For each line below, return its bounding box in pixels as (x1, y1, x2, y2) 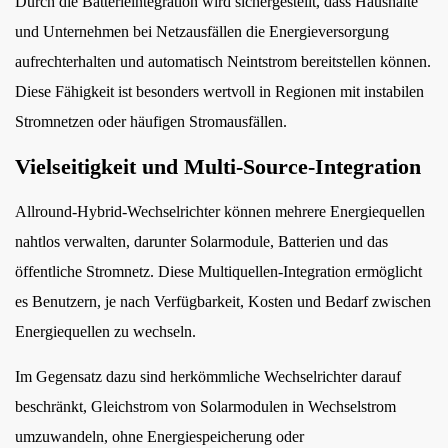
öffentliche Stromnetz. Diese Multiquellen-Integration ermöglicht (15, 263, 422, 280)
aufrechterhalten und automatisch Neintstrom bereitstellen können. (15, 53, 431, 70)
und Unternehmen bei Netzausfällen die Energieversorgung (15, 23, 389, 40)
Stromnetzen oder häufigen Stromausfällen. (15, 113, 287, 130)
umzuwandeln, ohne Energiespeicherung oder (15, 428, 304, 445)
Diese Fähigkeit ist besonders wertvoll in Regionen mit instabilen (15, 83, 424, 100)
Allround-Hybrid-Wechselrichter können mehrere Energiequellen (15, 203, 425, 220)
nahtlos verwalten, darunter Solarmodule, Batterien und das (15, 233, 388, 250)
